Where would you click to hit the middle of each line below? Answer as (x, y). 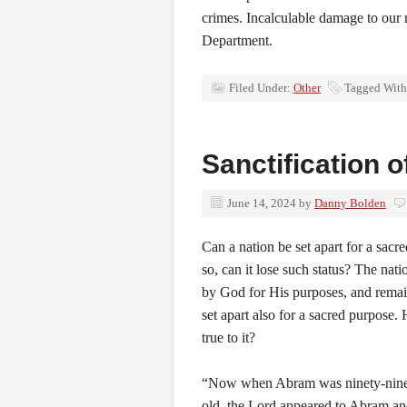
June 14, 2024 (262, 203)
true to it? (228, 338)
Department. (237, 40)
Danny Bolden (350, 203)
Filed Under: (261, 88)
